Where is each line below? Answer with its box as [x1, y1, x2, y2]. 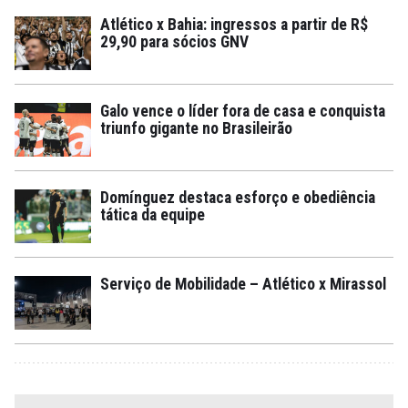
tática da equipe [100, 205, 205, 224]
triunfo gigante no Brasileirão [100, 118, 292, 138]
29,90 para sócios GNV [100, 32, 249, 51]
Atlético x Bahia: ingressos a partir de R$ [100, 15, 368, 34]
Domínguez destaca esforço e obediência [100, 188, 375, 207]
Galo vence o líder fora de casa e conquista [100, 101, 385, 120]
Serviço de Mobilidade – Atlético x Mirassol [100, 274, 386, 293]
